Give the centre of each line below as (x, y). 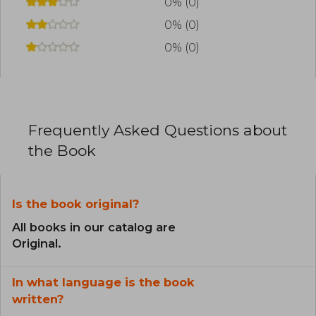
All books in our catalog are (94, 227)
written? (38, 299)
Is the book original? (75, 203)
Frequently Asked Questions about (158, 130)
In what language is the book (103, 282)
